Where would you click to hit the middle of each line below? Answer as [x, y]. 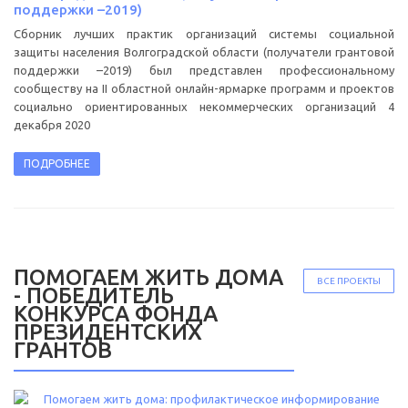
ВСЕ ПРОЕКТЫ [349, 280]
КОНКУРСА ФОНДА [116, 313]
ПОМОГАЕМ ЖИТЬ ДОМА [148, 277]
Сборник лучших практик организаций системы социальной [204, 33]
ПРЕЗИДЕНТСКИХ [108, 331]
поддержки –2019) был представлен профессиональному [204, 70]
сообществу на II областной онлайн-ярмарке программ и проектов [204, 88]
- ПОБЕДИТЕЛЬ [94, 295]
